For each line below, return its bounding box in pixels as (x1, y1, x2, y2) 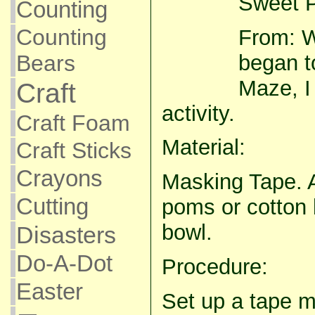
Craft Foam (15, 110, 130, 136)
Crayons (15, 165, 103, 191)
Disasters (15, 221, 116, 248)
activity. (161, 101, 235, 126)
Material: (161, 135, 245, 160)
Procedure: (161, 254, 268, 279)
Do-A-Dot (15, 250, 112, 276)
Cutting (15, 193, 89, 219)
